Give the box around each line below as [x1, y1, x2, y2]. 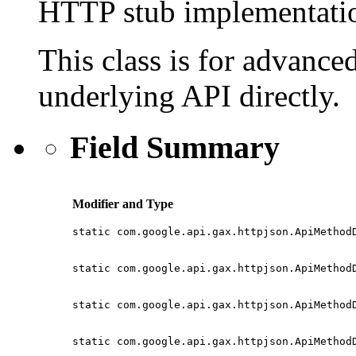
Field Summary [70, 129, 280, 165]
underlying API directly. [38, 78, 340, 113]
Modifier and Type [72, 197, 173, 211]
